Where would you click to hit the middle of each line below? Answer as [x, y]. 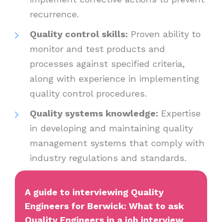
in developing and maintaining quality [111, 128]
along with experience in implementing [114, 79]
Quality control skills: [79, 34]
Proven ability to [164, 34]
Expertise [179, 113]
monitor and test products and [97, 49]
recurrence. [56, 14]
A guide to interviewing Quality [94, 192]
